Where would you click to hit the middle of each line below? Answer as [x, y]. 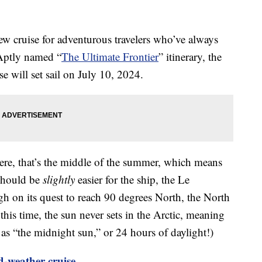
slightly [59, 180]
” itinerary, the [190, 57]
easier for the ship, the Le [132, 180]
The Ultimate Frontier [110, 57]
